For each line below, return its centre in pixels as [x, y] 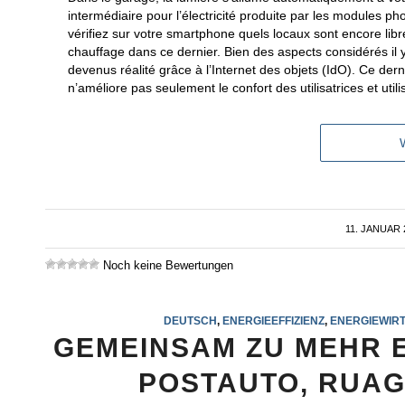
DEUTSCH [190, 321]
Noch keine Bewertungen [166, 266]
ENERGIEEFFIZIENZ [273, 321]
